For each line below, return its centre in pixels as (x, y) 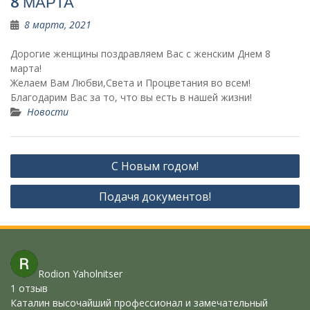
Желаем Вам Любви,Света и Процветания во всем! (130, 83)
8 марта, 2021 (58, 25)
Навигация (44, 157)
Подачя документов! (155, 197)
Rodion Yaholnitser (80, 274)
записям (36, 198)
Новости (48, 112)
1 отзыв (29, 288)
